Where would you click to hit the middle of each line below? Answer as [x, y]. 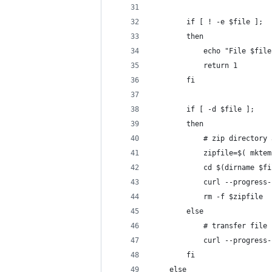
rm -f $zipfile [208, 197]
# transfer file [210, 226]
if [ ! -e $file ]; [208, 22]
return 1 [195, 66]
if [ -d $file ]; [203, 109]
